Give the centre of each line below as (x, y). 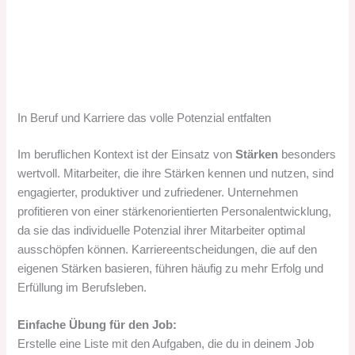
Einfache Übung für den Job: (97, 324)
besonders (307, 154)
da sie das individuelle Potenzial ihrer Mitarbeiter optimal (162, 230)
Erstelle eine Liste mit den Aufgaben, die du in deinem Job (166, 344)
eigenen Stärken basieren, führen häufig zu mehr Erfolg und (171, 268)
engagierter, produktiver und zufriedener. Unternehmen (158, 192)
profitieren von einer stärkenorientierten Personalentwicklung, (175, 211)
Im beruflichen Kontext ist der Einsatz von (127, 154)
